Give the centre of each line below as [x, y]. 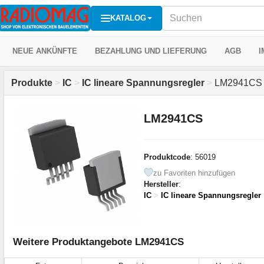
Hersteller [161, 184]
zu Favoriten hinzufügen [194, 173]
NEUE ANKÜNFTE [45, 51]
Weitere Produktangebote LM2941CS [98, 242]
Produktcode [167, 157]
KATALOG [128, 18]
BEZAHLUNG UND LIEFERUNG [151, 51]
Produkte [32, 83]
